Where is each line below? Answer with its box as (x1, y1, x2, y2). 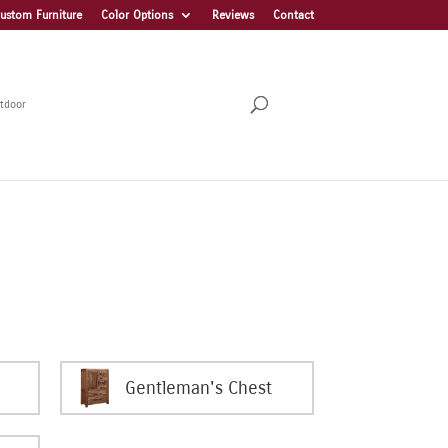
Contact (272, 8, 314, 22)
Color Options (100, 8, 173, 22)
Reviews (211, 8, 254, 22)
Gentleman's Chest (124, 376, 272, 399)
